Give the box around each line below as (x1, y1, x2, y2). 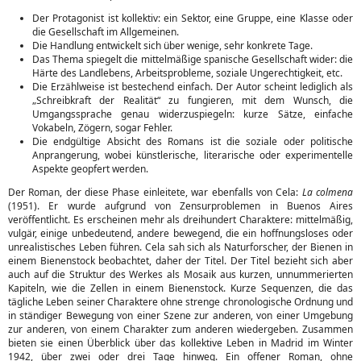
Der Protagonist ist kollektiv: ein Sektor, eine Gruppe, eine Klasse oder (32, 11, 353, 25)
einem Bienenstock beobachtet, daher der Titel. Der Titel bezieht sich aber (8, 254, 353, 268)
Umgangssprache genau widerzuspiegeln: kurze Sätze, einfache (32, 107, 353, 121)
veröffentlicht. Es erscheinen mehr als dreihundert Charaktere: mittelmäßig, (8, 213, 353, 226)
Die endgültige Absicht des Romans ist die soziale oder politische (32, 135, 353, 148)
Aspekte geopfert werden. (32, 162, 148, 176)
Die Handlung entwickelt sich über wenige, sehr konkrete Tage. (32, 39, 313, 52)
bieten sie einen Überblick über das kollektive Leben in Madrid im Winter (8, 336, 353, 350)
